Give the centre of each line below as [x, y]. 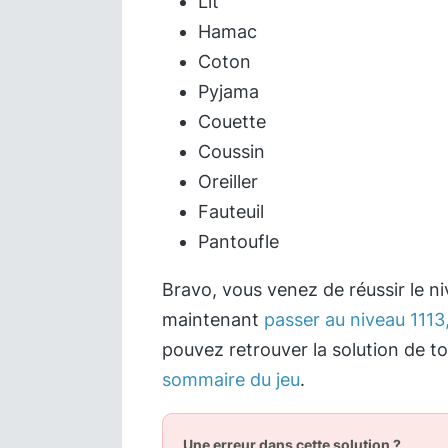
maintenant [213, 319]
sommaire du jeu [231, 379]
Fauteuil [231, 211]
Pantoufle [238, 241]
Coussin [231, 151]
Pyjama [228, 91]
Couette [232, 121]
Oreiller [228, 181]
